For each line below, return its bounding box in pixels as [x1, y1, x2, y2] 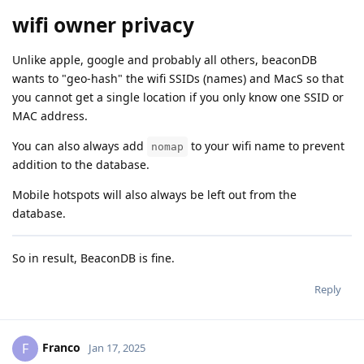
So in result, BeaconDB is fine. [12, 250, 175, 266]
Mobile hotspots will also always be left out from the [12, 187, 297, 203]
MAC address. [12, 108, 88, 124]
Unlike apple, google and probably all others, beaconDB [12, 52, 317, 68]
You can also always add [12, 138, 147, 154]
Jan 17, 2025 [89, 340, 145, 355]
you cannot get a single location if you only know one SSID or [12, 89, 344, 106]
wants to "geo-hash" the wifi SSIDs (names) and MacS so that [12, 71, 344, 87]
